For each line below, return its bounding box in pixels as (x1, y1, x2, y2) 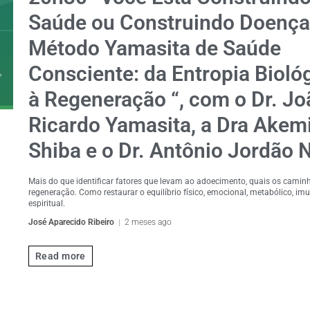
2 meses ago (125, 217, 172, 227)
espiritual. (28, 199, 65, 208)
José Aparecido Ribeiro (28, 217, 114, 227)
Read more (35, 250, 86, 262)
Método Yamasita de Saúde (28, 36, 281, 60)
